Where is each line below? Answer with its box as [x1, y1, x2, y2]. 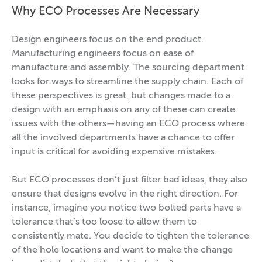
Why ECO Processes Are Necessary [12, 6, 199, 18]
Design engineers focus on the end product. [12, 35, 204, 44]
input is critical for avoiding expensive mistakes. [12, 147, 217, 157]
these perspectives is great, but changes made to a [12, 91, 230, 101]
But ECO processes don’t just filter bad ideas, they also [12, 175, 247, 185]
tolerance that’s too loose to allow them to [12, 218, 197, 227]
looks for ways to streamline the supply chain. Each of [12, 77, 243, 87]
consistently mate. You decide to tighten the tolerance [12, 232, 249, 241]
